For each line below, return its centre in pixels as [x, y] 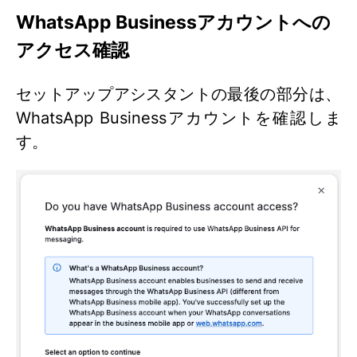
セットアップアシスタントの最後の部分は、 [178, 94]
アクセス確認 [73, 49]
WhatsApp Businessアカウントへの [173, 22]
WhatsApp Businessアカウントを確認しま [178, 118]
